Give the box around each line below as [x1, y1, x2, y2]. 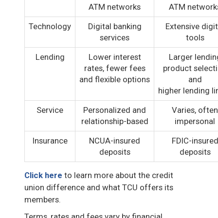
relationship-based [81, 116, 148, 126]
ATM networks [89, 1, 141, 12]
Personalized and [83, 105, 146, 115]
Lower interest [88, 52, 141, 62]
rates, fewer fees [84, 63, 145, 73]
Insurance [32, 135, 68, 145]
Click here [24, 170, 62, 180]
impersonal [175, 116, 215, 126]
